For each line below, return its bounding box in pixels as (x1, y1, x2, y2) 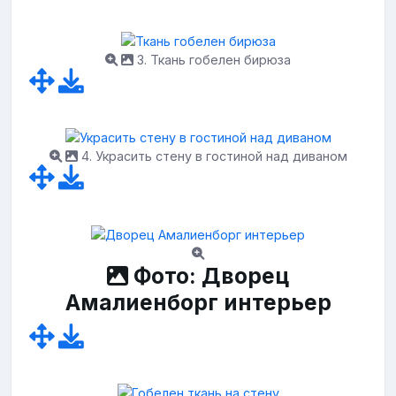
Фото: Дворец (128, 262, 289, 289)
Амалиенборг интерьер (65, 288, 331, 316)
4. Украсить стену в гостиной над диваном (77, 148, 347, 164)
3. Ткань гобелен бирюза (133, 51, 291, 67)
